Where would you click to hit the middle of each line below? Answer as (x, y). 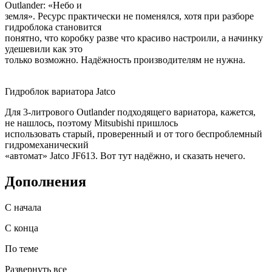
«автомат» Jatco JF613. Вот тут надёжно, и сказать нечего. (125, 156)
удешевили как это (44, 49)
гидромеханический (47, 145)
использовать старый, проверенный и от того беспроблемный (134, 134)
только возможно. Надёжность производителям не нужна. (125, 60)
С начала (23, 207)
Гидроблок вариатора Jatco (60, 92)
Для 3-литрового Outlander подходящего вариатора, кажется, (130, 112)
